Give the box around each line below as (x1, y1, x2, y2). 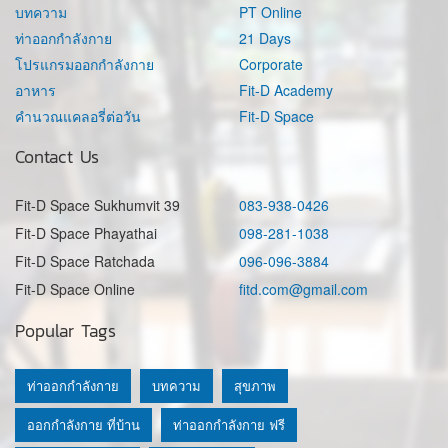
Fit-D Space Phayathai (15, 223, 157, 244)
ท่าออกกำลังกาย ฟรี (173, 415, 285, 435)
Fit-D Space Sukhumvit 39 (15, 195, 180, 216)
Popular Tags (15, 318, 116, 345)
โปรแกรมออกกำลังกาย (15, 54, 154, 75)
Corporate (239, 54, 303, 75)
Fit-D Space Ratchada (15, 251, 155, 272)
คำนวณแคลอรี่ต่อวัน (15, 106, 141, 127)
